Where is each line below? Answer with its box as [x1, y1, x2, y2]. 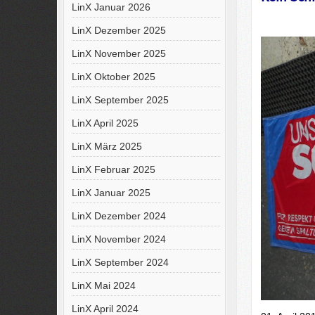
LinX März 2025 [71, 141, 142, 152]
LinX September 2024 [71, 257, 169, 268]
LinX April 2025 [71, 117, 139, 129]
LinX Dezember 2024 [71, 210, 166, 221]
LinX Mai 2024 [71, 280, 136, 291]
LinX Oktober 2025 [71, 71, 155, 82]
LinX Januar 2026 [71, 1, 150, 13]
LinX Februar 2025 [71, 164, 155, 175]
